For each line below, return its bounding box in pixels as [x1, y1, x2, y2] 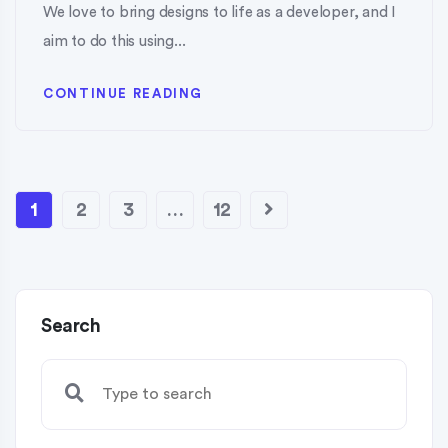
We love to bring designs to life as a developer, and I [43, 5, 396, 21]
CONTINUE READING [43, 87, 204, 101]
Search [41, 317, 100, 337]
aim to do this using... [43, 34, 186, 50]
